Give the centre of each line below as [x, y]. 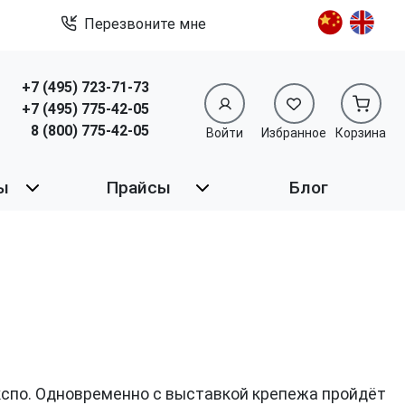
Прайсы [138, 188]
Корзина [361, 133]
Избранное [294, 133]
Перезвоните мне [146, 24]
